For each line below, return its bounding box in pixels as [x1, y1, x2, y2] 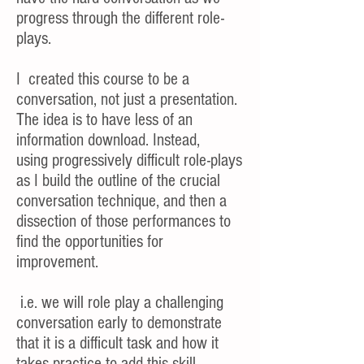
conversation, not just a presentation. [16, 89, 237, 110]
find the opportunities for [16, 232, 163, 252]
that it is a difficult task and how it [16, 333, 219, 353]
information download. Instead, [16, 130, 200, 150]
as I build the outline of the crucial [16, 171, 220, 191]
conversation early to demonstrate [16, 313, 222, 333]
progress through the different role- [16, 8, 224, 28]
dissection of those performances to [16, 211, 231, 232]
